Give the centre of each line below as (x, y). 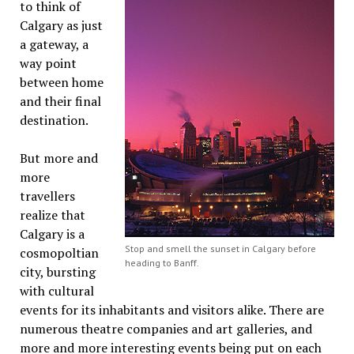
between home (61, 82)
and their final (60, 101)
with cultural (56, 291)
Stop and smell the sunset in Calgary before (221, 249)
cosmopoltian (59, 253)
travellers (47, 196)
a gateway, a (54, 44)
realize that (52, 215)
